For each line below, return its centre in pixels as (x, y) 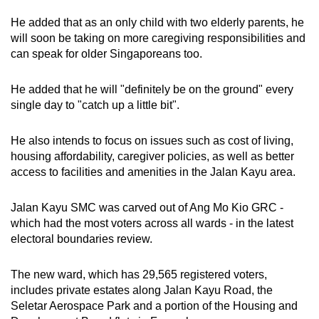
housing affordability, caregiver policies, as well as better (152, 156)
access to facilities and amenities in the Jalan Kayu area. (155, 172)
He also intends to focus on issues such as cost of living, (152, 140)
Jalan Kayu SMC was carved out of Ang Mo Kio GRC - (147, 207)
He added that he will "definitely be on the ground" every (152, 89)
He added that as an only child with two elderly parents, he (157, 22)
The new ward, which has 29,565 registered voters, (139, 274)
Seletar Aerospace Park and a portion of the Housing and (154, 305)
